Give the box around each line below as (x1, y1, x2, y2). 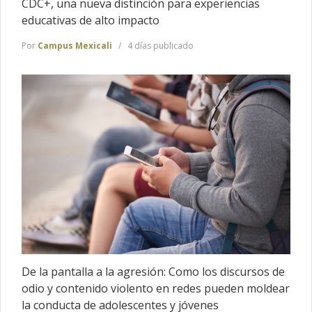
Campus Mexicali (38, 40, 112, 52)
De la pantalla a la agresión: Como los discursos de (22, 264, 285, 280)
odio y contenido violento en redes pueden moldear (22, 281, 290, 297)
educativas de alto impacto (22, 12, 159, 28)
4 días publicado (125, 40, 194, 52)
